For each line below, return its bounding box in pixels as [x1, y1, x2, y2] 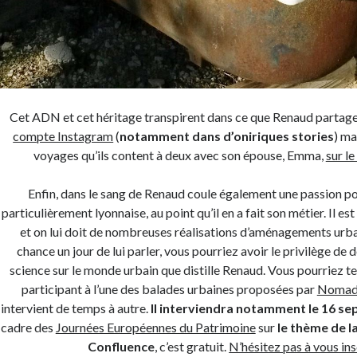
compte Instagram [13, 128, 114, 144]
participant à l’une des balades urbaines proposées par [21, 281, 317, 297]
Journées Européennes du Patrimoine [55, 320, 256, 335]
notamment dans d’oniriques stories [120, 128, 335, 144]
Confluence [88, 339, 155, 355]
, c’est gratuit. [155, 339, 229, 355]
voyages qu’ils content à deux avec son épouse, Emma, [33, 147, 326, 163]
